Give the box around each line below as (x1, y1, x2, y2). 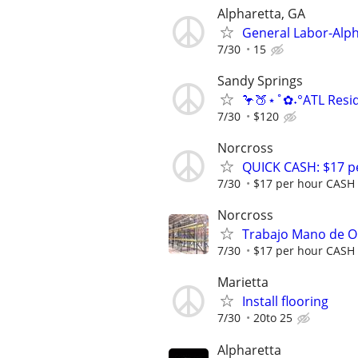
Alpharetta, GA (217, 4, 305, 22)
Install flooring (242, 292, 328, 311)
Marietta (217, 273, 268, 292)
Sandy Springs (217, 71, 303, 89)
